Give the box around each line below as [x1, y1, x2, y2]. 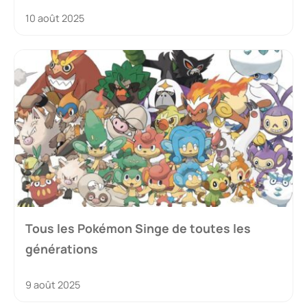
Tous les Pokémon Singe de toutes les [25, 219, 251, 236]
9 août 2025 [25, 278, 80, 291]
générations [25, 240, 98, 257]
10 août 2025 [25, 12, 84, 25]
